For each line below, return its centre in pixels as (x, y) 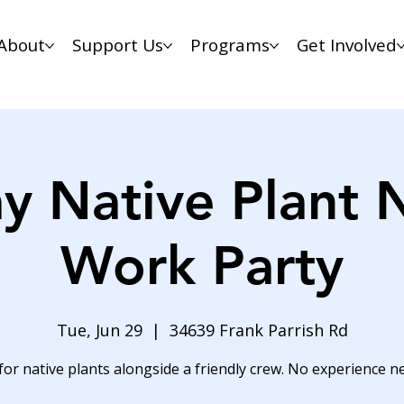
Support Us (117, 46)
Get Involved (346, 46)
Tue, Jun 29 (99, 330)
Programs (230, 46)
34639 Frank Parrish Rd (258, 330)
